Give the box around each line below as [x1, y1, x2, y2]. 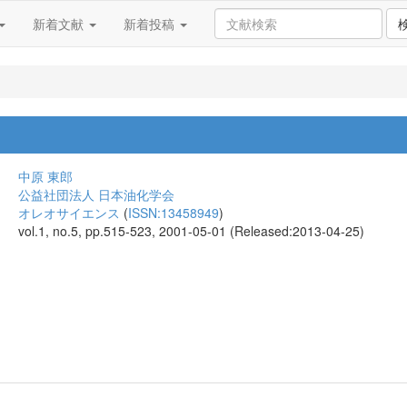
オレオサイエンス [18, 203, 120, 222]
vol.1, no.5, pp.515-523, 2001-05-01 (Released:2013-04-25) [18, 222, 364, 240]
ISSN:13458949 [128, 203, 219, 222]
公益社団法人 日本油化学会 [18, 185, 174, 203]
